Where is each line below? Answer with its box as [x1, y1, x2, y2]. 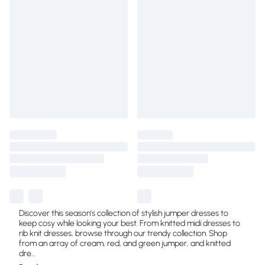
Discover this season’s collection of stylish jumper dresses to [19, 208, 228, 218]
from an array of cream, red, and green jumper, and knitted [19, 238, 231, 248]
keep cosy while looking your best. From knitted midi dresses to [19, 218, 240, 228]
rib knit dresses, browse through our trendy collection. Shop [19, 228, 227, 238]
